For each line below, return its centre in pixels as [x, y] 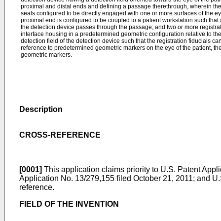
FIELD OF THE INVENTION [69, 204]
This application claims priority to [101, 169]
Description [41, 109]
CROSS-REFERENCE [60, 135]
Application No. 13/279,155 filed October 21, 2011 [106, 178]
